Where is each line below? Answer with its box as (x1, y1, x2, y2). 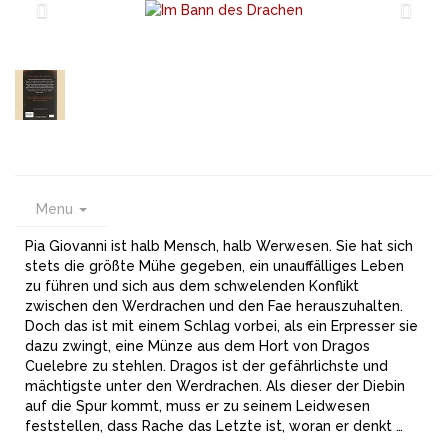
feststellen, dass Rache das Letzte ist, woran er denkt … (25, 418, 403, 434)
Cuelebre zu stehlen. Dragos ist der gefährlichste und (25, 358, 388, 374)
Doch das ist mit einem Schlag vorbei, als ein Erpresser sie (25, 318, 418, 334)
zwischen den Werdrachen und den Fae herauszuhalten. (25, 298, 403, 314)
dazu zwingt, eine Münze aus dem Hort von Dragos (25, 338, 370, 354)
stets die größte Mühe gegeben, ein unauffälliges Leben (25, 258, 404, 274)
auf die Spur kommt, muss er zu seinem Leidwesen (25, 398, 370, 414)
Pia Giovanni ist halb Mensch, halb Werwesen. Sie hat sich (25, 238, 413, 254)
